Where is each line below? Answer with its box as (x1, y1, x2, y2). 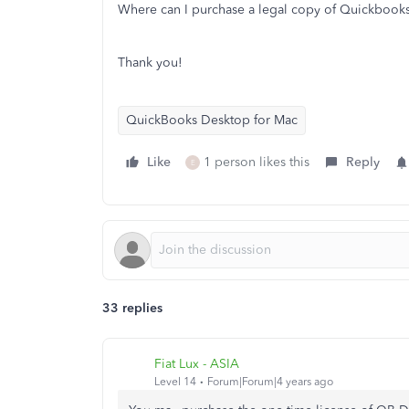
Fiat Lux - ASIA (154, 355, 239, 372)
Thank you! (118, 55, 183, 70)
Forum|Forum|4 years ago (207, 374, 333, 388)
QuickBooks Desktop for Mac (126, 112, 298, 128)
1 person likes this (204, 154, 309, 170)
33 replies (102, 300, 163, 316)
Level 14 (154, 374, 196, 388)
